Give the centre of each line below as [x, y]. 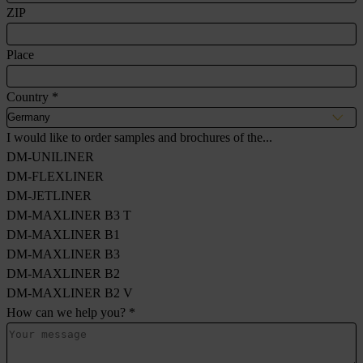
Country [29, 96]
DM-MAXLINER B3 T [69, 215]
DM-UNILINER [50, 156]
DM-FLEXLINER [55, 176]
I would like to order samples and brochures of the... [139, 137]
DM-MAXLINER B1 [63, 234]
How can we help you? [68, 312]
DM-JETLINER [49, 195]
